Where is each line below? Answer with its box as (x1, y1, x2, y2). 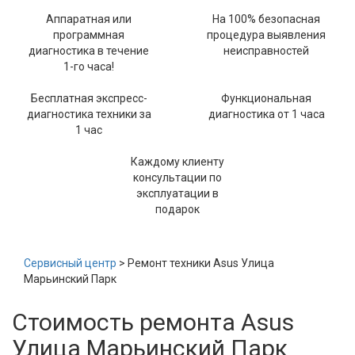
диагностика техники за (26, 108, 151, 120)
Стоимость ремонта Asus (12, 308, 294, 336)
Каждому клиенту (131, 155, 224, 168)
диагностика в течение (29, 44, 149, 57)
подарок (155, 203, 200, 216)
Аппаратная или (46, 13, 132, 25)
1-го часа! (63, 60, 114, 73)
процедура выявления (207, 29, 326, 41)
